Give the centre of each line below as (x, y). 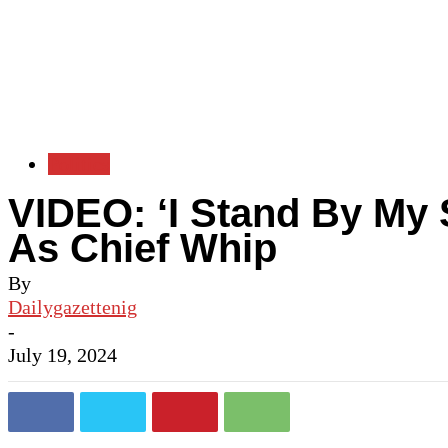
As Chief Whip (142, 248)
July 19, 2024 (62, 355)
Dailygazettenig (72, 307)
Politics (79, 164)
